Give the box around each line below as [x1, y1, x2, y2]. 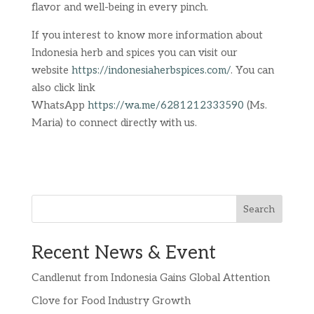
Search [243, 203, 275, 215]
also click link [31, 81, 95, 94]
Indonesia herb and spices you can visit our [31, 46, 238, 59]
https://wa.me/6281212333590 [87, 99, 244, 111]
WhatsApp [31, 99, 88, 111]
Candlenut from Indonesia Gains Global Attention [31, 271, 270, 284]
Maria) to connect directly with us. [31, 116, 197, 129]
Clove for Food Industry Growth [31, 294, 191, 307]
